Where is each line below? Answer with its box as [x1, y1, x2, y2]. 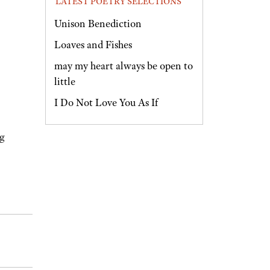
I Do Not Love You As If [54, 95, 158, 109]
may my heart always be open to [54, 58, 193, 72]
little [54, 74, 75, 88]
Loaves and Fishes [54, 38, 132, 52]
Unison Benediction [54, 17, 142, 31]
